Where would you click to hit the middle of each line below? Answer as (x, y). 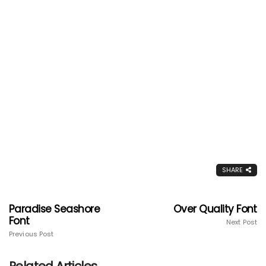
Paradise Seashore (55, 209)
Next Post (242, 222)
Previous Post (31, 234)
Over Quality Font (215, 209)
